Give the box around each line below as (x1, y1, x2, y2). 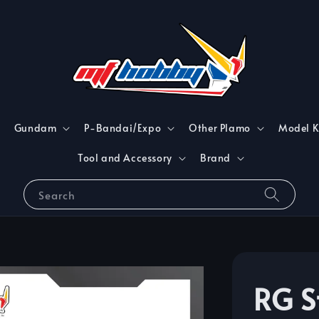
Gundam (14, 121, 57, 135)
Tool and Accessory (78, 151, 172, 165)
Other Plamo (189, 121, 251, 135)
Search (38, 187, 75, 203)
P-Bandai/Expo (84, 121, 162, 135)
